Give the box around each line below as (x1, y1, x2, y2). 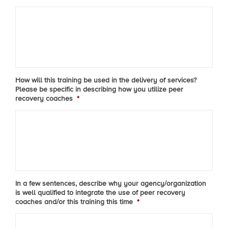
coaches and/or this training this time (15, 198, 133, 206)
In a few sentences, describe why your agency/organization (15, 180, 206, 187)
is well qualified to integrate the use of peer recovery (15, 189, 185, 196)
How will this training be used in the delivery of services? (15, 76, 196, 84)
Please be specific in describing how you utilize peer (15, 85, 183, 93)
